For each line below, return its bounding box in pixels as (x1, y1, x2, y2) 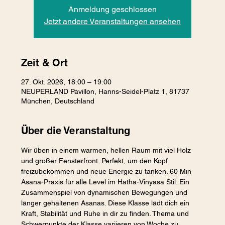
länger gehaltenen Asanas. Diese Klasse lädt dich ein (21, 198, 192, 207)
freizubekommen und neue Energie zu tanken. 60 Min (21, 167, 194, 175)
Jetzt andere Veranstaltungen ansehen (44, 16, 181, 26)
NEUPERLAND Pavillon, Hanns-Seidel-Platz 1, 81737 (21, 87, 190, 95)
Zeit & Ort (21, 56, 68, 69)
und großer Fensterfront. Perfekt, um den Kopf (21, 156, 170, 165)
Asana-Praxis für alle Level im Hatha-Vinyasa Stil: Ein (21, 177, 192, 186)
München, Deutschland (21, 96, 95, 105)
